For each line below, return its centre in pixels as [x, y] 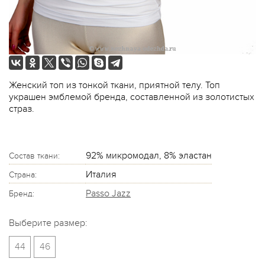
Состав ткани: [34, 156]
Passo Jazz [108, 193]
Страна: [23, 174]
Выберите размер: [48, 223]
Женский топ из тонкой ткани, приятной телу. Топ [114, 85]
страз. [22, 109]
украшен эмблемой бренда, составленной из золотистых [132, 97]
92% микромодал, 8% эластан [149, 155]
